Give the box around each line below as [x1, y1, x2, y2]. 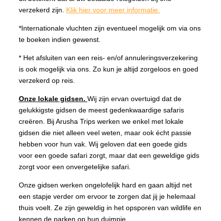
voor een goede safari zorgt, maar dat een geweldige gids [19, 151, 199, 159]
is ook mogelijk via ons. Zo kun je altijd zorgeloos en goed [19, 65, 198, 73]
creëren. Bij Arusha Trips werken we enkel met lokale [19, 117, 184, 125]
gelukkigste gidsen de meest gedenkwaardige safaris [19, 106, 184, 114]
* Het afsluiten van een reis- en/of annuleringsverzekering [19, 53, 198, 62]
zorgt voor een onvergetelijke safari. [19, 162, 131, 171]
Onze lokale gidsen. [19, 94, 87, 103]
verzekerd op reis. [19, 76, 75, 84]
